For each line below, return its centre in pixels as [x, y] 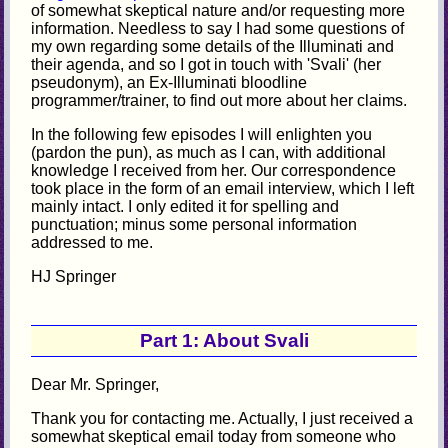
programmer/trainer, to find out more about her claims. [219, 101]
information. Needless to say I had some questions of [218, 29]
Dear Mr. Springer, [95, 384]
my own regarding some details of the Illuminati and [213, 47]
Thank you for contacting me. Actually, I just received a [222, 418]
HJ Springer [74, 277]
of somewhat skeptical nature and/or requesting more [218, 11]
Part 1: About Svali [224, 340]
